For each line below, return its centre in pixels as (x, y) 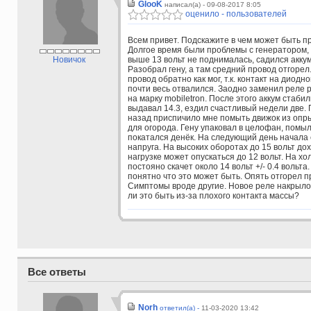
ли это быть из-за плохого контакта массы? (213, 196)
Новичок (69, 60)
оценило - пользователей (235, 14)
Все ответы (57, 272)
